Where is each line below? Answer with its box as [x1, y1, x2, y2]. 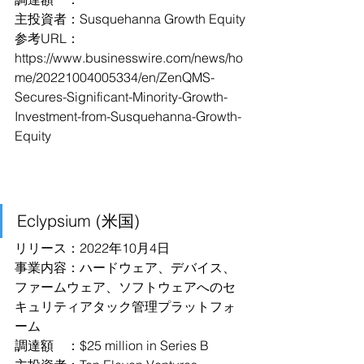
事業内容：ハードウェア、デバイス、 [15, 259, 236, 275]
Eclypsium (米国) [17, 210, 140, 231]
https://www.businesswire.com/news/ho [15, 50, 243, 66]
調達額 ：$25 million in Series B [15, 337, 209, 353]
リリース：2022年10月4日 [15, 240, 170, 256]
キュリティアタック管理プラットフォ [15, 298, 236, 314]
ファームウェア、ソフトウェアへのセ [15, 279, 236, 295]
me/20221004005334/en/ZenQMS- [15, 69, 214, 85]
